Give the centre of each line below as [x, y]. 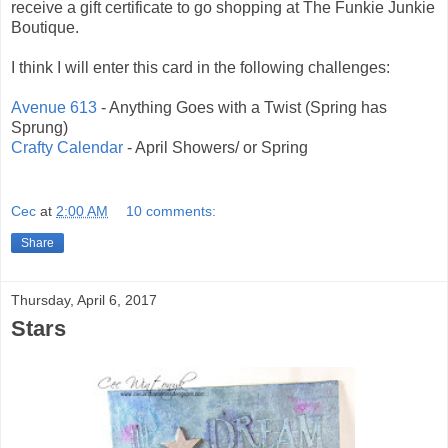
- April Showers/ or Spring [215, 148]
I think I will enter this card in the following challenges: [200, 68]
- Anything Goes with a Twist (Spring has [242, 108]
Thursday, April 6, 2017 [84, 299]
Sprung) [39, 128]
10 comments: [171, 210]
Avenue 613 [54, 108]
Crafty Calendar [67, 148]
